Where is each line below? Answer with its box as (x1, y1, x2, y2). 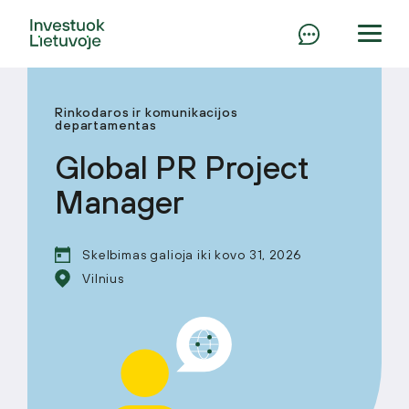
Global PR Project (55, 149, 309, 185)
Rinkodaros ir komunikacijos (55, 105, 238, 120)
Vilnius (82, 271, 124, 286)
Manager (55, 184, 184, 220)
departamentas (55, 118, 157, 132)
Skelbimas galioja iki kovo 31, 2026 (82, 247, 301, 262)
